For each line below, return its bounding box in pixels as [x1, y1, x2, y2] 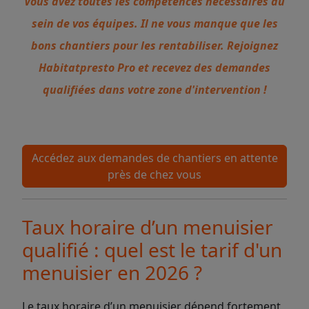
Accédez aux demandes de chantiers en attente [31, 150, 278, 166]
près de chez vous [108, 167, 201, 182]
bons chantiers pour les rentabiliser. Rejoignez [31, 38, 278, 53]
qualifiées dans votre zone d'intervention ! [42, 82, 267, 97]
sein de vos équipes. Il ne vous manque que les [31, 16, 278, 31]
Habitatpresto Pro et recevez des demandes [39, 60, 270, 75]
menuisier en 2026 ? [22, 259, 202, 286]
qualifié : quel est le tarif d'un [22, 237, 282, 263]
